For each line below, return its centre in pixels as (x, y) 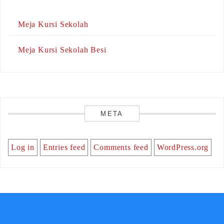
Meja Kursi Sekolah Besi (62, 50)
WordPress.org (183, 147)
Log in (23, 147)
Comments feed (121, 147)
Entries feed (64, 147)
